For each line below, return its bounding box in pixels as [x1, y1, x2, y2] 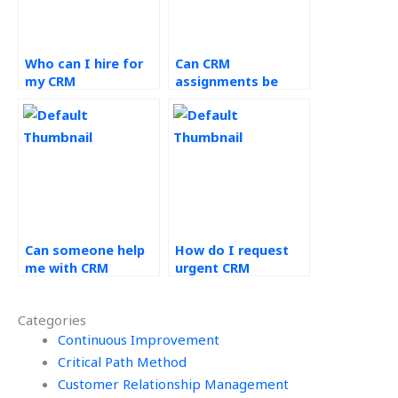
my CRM [25, 73, 76, 91]
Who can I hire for [25, 55, 143, 73]
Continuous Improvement [58, 330, 219, 349]
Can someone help [25, 242, 145, 259]
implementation [25, 277, 130, 295]
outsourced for [175, 91, 275, 108]
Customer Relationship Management [58, 375, 289, 394]
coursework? [25, 91, 109, 108]
